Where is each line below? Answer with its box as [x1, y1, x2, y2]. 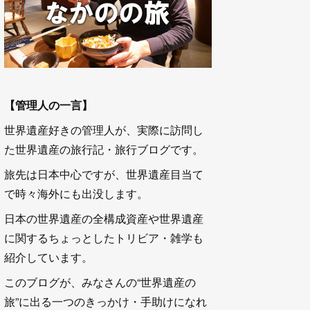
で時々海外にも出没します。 [4, 185, 148, 201]
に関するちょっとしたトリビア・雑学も [4, 229, 203, 246]
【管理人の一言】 [4, 96, 93, 113]
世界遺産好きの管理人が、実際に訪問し [4, 121, 203, 138]
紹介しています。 [4, 248, 93, 265]
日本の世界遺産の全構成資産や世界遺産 [4, 210, 203, 226]
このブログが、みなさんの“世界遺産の [4, 273, 196, 290]
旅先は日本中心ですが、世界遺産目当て [4, 165, 203, 182]
